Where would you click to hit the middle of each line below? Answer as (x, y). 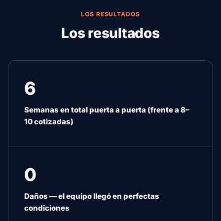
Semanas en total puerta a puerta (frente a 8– (107, 110)
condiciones (47, 208)
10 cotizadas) (49, 122)
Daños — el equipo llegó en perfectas (92, 196)
